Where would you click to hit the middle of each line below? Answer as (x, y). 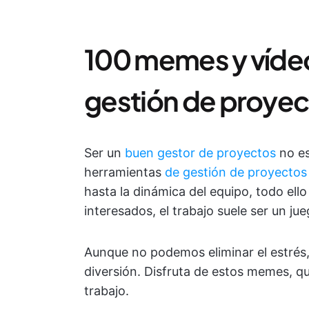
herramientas (124, 172)
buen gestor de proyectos (200, 153)
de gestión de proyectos (236, 172)
